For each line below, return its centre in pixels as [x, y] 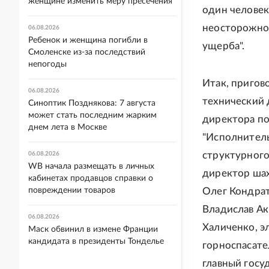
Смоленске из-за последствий [87, 52]
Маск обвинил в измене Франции [93, 229]
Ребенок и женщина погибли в [88, 40]
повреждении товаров [72, 190]
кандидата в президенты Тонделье [96, 241]
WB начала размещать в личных [91, 166]
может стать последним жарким [92, 115]
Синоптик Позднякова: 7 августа [92, 103]
